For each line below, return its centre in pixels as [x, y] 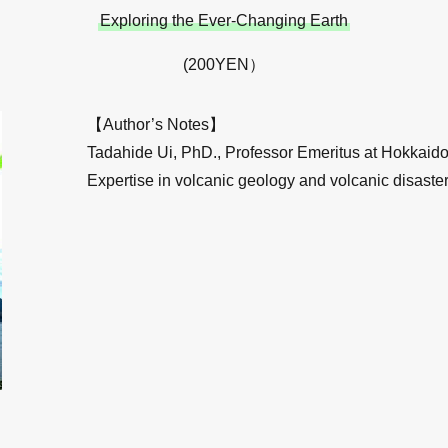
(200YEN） [224, 65]
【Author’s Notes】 [156, 125]
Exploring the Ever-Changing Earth [224, 21]
